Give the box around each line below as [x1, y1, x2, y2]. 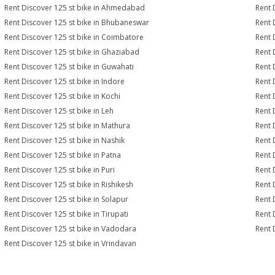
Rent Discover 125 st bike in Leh [4, 106, 114, 116]
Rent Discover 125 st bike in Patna [4, 150, 122, 160]
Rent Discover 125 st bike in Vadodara [4, 223, 137, 234]
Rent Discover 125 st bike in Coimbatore [4, 32, 144, 42]
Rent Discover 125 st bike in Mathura [4, 120, 131, 131]
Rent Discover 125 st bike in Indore [4, 76, 125, 87]
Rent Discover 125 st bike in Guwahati [4, 61, 134, 72]
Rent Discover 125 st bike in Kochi [4, 91, 121, 101]
